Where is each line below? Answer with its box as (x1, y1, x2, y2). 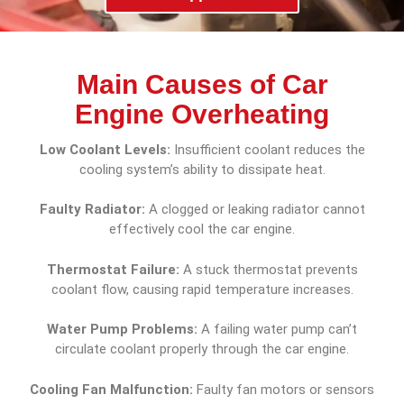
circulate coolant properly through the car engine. (55, 341, 349, 358)
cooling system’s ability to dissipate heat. (78, 161, 326, 178)
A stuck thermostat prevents (182, 261, 358, 278)
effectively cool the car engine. (109, 221, 295, 238)
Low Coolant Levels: (39, 141, 174, 158)
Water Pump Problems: (47, 321, 201, 338)
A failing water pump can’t (201, 321, 357, 338)
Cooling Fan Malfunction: (30, 381, 197, 398)
